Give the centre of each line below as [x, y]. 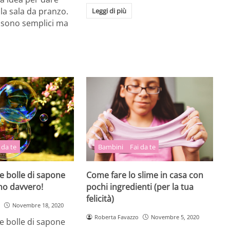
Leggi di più [109, 11]
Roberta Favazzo [117, 217]
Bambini [110, 147]
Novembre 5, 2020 [175, 217]
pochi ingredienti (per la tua [140, 187]
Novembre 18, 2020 [38, 205]
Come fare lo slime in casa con [145, 175]
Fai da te [142, 147]
